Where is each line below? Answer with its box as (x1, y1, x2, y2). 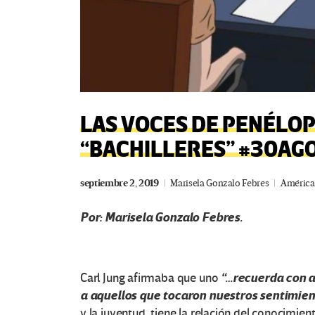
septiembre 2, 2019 (80, 177, 159, 190)
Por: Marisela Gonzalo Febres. (80, 210, 243, 226)
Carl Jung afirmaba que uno (80, 271, 221, 286)
